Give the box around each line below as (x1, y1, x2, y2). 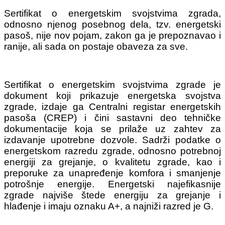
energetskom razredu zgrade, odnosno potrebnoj (4, 146, 221, 157)
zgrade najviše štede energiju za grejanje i (4, 190, 221, 201)
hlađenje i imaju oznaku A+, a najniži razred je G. (4, 201, 213, 212)
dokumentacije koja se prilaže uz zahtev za (4, 124, 221, 135)
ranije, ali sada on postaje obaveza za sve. (4, 41, 188, 52)
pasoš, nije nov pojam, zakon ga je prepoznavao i (4, 30, 221, 41)
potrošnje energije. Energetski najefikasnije (4, 179, 221, 190)
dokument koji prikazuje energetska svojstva (4, 90, 221, 101)
